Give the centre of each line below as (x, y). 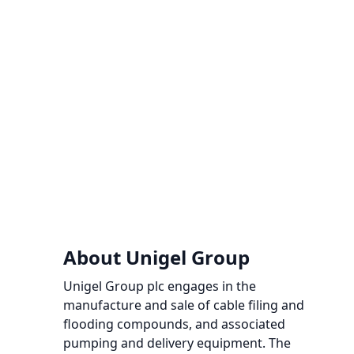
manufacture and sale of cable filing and (184, 305)
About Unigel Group (156, 257)
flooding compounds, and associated (174, 324)
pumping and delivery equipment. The (177, 343)
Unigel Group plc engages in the (160, 286)
